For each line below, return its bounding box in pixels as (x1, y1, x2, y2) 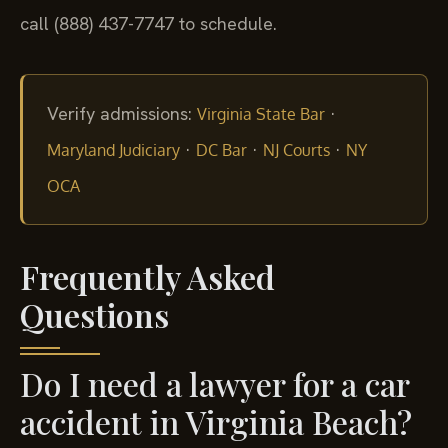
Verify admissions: (47, 101, 192, 125)
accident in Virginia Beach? (20, 399, 412, 443)
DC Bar (196, 139, 247, 160)
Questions (20, 292, 169, 336)
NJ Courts (263, 139, 330, 160)
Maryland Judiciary (47, 139, 180, 160)
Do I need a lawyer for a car (20, 361, 409, 405)
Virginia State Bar (197, 103, 325, 124)
